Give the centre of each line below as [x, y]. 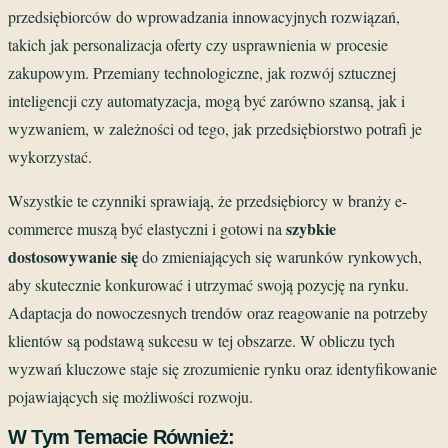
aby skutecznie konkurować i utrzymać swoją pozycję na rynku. [208, 284]
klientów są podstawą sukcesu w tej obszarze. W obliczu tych [201, 340]
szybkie [311, 228]
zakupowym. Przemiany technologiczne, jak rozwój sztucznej [202, 72]
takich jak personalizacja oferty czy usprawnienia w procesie [198, 44]
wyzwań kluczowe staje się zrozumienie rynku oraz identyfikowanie [222, 368]
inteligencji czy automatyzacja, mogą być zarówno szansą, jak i [206, 100]
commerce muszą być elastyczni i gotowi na [147, 228]
